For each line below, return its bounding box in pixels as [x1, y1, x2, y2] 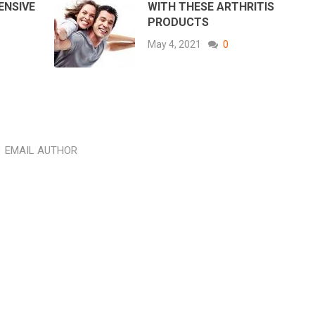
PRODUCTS [148, 15, 210, 30]
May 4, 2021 [148, 39, 202, 51]
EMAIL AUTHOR [4, 144, 77, 157]
